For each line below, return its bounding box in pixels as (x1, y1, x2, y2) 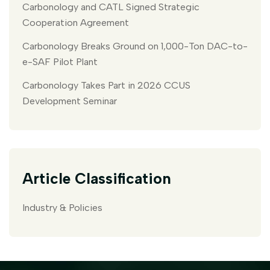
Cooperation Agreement (22, 16, 129, 28)
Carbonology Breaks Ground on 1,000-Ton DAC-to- (22, 40, 248, 52)
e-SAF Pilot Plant (22, 55, 98, 67)
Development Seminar (22, 95, 117, 107)
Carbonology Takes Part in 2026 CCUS (22, 79, 190, 91)
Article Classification (22, 169, 171, 187)
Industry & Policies (22, 201, 102, 213)
